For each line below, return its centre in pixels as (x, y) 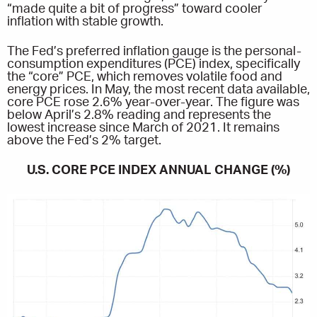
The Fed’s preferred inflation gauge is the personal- (154, 51)
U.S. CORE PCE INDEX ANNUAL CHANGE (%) (158, 170)
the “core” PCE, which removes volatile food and (145, 77)
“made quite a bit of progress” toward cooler (135, 9)
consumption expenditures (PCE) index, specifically (154, 64)
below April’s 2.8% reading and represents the (139, 115)
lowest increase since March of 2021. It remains (143, 128)
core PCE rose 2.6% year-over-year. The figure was (153, 102)
